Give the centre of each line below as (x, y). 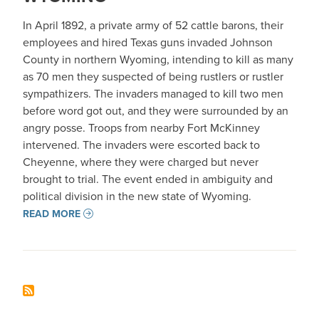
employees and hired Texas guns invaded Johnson (148, 42)
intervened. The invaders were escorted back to (141, 145)
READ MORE (52, 214)
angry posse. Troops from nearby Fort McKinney (141, 127)
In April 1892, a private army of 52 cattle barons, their (153, 25)
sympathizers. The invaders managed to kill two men (153, 93)
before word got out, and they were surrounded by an (156, 110)
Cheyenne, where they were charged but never (141, 162)
